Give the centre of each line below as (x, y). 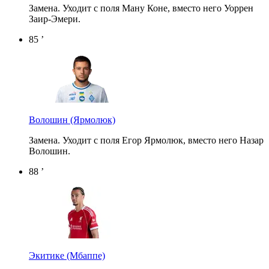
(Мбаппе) (86, 255)
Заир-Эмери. (55, 19)
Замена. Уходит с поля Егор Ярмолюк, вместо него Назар (146, 140)
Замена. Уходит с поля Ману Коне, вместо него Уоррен (141, 8)
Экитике (48, 255)
